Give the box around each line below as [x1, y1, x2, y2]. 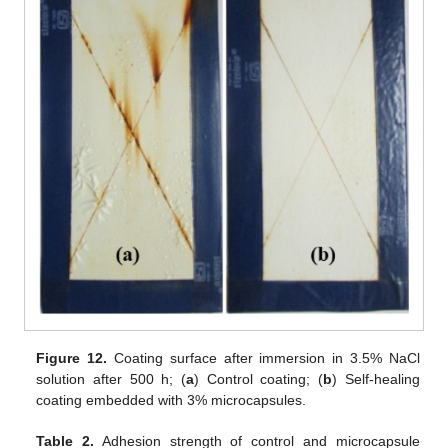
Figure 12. [36, 349, 108, 366]
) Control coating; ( [194, 370, 324, 387]
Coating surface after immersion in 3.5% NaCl [107, 349, 420, 366]
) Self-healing [332, 370, 420, 387]
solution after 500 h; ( [36, 370, 187, 387]
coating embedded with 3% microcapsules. [36, 391, 307, 408]
